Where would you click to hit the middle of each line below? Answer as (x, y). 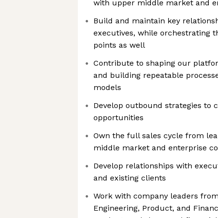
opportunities (118, 118)
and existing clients (130, 178)
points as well (119, 45)
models (107, 87)
